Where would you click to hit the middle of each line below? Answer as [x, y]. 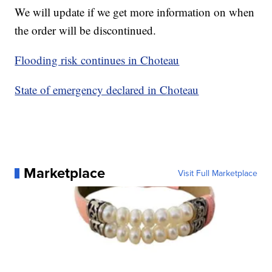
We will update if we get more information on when [135, 12]
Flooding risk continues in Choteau [97, 60]
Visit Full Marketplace [217, 173]
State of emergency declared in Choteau [107, 90]
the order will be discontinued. [86, 30]
